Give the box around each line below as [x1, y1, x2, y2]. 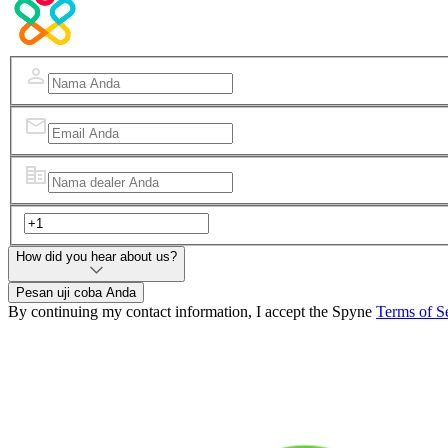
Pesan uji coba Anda [16, 284, 136, 300]
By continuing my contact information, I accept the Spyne [8, 302, 376, 320]
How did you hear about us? [16, 248, 177, 264]
